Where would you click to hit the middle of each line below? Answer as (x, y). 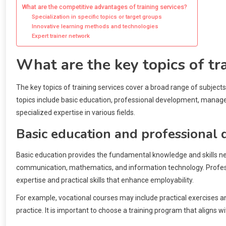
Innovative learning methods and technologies (95, 26)
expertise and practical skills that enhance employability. (105, 180)
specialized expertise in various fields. (76, 112)
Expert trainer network (61, 36)
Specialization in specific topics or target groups (97, 16)
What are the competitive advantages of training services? (104, 7)
